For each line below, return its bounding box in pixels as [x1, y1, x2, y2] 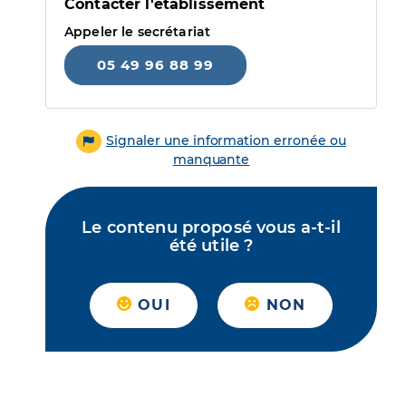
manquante [172, 151, 250, 169]
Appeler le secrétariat [64, 24, 211, 40]
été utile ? [169, 236, 254, 256]
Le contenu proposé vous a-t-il [82, 217, 341, 238]
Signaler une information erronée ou [106, 132, 346, 149]
